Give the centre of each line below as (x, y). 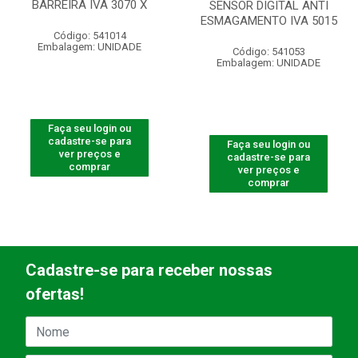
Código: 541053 (268, 52)
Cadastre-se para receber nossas (149, 270)
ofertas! (55, 294)
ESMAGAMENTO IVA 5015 (268, 21)
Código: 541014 (89, 36)
